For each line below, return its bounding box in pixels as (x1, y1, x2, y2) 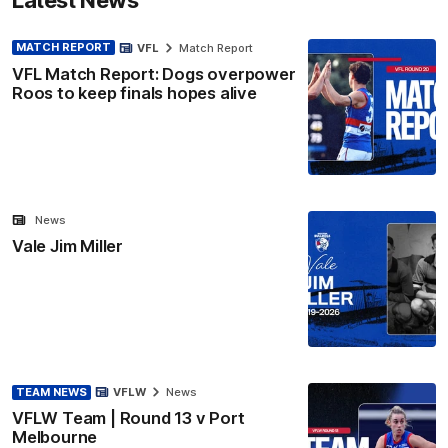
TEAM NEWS (16, 384, 87, 399)
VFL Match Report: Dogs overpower (12, 63, 296, 84)
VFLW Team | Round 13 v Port (12, 408, 245, 429)
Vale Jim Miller (12, 235, 123, 256)
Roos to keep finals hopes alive (12, 82, 257, 103)
